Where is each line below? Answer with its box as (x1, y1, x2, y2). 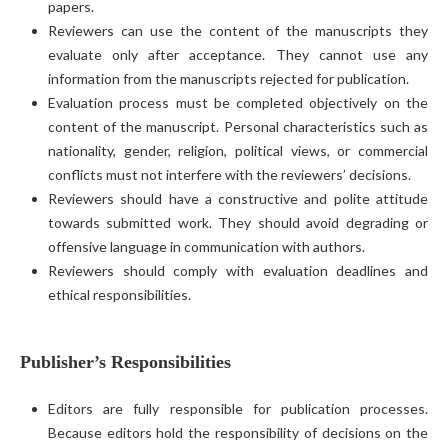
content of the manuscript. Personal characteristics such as (47, 117, 429, 135)
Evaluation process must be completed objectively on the (47, 93, 429, 111)
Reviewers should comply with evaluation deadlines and (47, 261, 429, 279)
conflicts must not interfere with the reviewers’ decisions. (47, 165, 411, 183)
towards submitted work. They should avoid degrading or (47, 213, 429, 231)
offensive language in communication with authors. (47, 237, 365, 255)
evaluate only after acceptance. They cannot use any (47, 45, 429, 63)
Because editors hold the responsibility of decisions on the (47, 423, 429, 441)
